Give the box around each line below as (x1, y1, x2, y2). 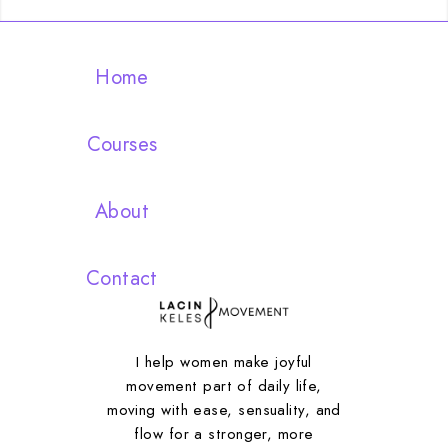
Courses (86, 130, 158, 159)
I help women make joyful (136, 351, 312, 373)
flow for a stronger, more (134, 423, 314, 445)
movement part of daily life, (126, 375, 322, 397)
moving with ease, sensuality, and (107, 399, 341, 421)
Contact (86, 264, 158, 293)
